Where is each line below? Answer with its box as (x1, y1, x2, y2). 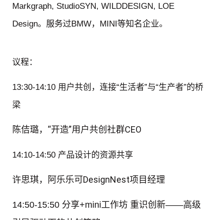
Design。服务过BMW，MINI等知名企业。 (12, 19, 167, 29)
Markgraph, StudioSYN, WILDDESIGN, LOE (12, 1, 174, 11)
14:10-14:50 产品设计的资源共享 (12, 150, 133, 160)
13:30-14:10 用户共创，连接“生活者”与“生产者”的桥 (12, 82, 203, 92)
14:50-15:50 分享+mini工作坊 (12, 200, 130, 210)
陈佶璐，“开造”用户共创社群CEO (12, 124, 141, 135)
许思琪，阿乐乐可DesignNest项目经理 (12, 174, 165, 185)
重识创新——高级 (130, 200, 201, 210)
